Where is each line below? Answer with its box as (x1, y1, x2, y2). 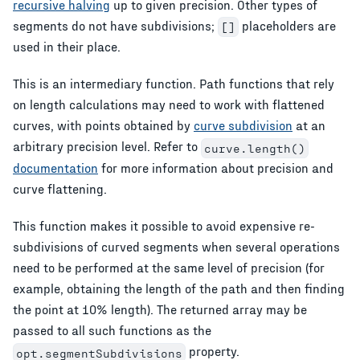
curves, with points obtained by (13, 117, 194, 133)
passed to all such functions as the (13, 321, 211, 337)
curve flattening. (13, 180, 107, 196)
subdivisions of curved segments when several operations (13, 238, 340, 254)
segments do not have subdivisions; (13, 17, 218, 33)
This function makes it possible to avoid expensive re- (13, 217, 315, 233)
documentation (13, 159, 98, 175)
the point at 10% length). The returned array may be (13, 301, 307, 317)
